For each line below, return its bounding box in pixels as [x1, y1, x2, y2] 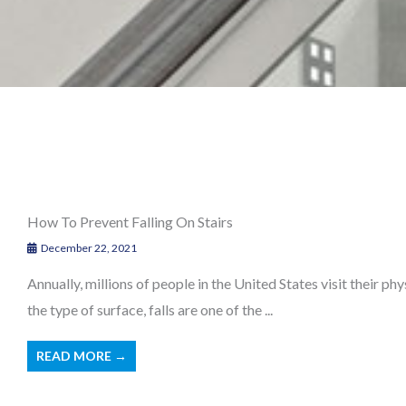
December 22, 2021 [39, 240, 137, 255]
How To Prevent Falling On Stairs [27, 212, 233, 230]
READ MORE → [36, 347, 127, 363]
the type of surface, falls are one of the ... [27, 300, 273, 318]
